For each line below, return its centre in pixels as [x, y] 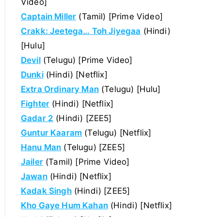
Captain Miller [48, 16]
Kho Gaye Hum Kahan [64, 205]
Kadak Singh [46, 191]
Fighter [35, 103]
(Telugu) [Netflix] [117, 132]
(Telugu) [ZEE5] [93, 147]
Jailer [32, 162]
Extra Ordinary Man [60, 89]
